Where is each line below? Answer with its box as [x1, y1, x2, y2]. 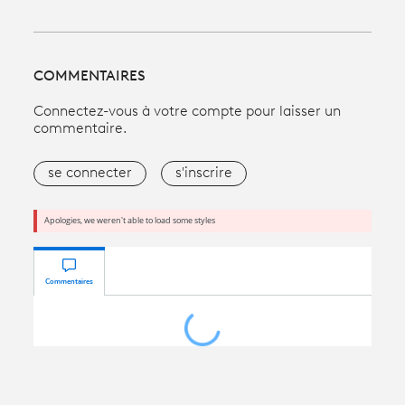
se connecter [48, 165, 133, 181]
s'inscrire [175, 165, 233, 181]
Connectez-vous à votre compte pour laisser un [33, 104, 342, 119]
